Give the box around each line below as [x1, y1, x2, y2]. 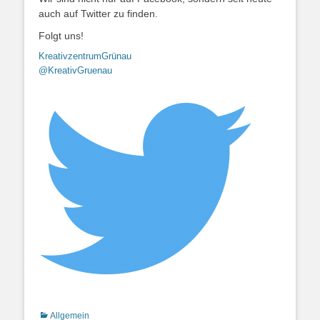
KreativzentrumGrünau [39, 51, 131, 61]
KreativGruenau [48, 65, 112, 76]
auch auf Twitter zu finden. [39, 8, 158, 19]
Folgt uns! [39, 30, 84, 41]
